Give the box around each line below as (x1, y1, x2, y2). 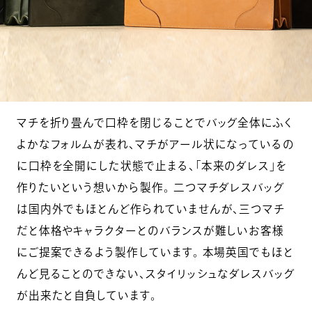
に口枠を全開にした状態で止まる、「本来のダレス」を (16, 160, 288, 172)
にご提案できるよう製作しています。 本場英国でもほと (16, 247, 294, 258)
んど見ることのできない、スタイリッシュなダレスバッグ (16, 268, 295, 280)
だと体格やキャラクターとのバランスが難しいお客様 (16, 225, 285, 237)
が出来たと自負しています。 (16, 290, 157, 302)
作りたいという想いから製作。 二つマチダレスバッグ (16, 182, 285, 194)
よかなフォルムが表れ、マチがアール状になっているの (16, 139, 295, 150)
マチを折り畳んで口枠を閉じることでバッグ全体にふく (16, 117, 294, 129)
